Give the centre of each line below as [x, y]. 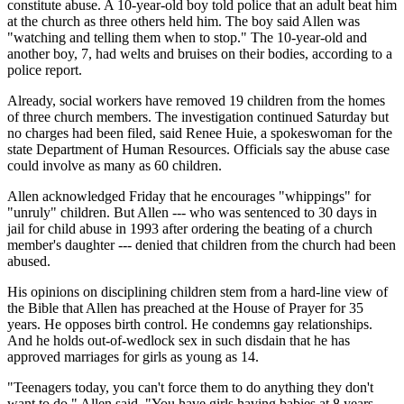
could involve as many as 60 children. [115, 165]
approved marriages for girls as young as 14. [133, 356]
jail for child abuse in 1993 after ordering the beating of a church [190, 228]
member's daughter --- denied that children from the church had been [202, 244]
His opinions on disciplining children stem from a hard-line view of [197, 291]
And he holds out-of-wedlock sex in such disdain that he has [179, 340]
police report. [45, 69]
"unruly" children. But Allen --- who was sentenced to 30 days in [192, 212]
